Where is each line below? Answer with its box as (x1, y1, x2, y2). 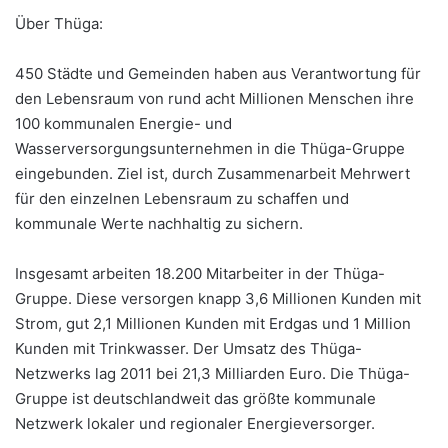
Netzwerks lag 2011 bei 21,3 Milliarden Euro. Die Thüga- (15, 364, 410, 384)
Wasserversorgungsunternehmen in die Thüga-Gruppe (15, 139, 405, 159)
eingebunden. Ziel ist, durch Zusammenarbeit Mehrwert (15, 164, 410, 184)
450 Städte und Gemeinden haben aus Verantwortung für (15, 64, 421, 84)
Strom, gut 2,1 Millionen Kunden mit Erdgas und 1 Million (15, 314, 411, 334)
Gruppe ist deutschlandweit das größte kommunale (15, 389, 376, 409)
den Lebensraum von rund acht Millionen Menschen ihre (15, 89, 414, 109)
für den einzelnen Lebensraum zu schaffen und (15, 189, 349, 209)
